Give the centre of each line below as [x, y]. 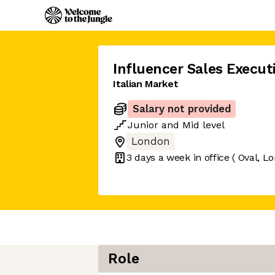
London [151, 141]
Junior [143, 125]
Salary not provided [182, 109]
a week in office [192, 157]
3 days [141, 157]
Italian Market [146, 84]
